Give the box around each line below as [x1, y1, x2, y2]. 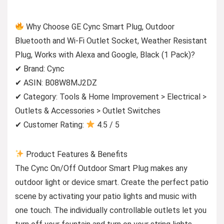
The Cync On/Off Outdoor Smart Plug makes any [15, 163, 187, 173]
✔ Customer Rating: [15, 119, 86, 129]
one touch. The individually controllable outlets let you [15, 205, 206, 215]
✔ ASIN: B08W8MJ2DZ [15, 77, 97, 87]
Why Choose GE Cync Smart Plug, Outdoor [24, 21, 175, 31]
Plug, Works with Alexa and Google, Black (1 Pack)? [15, 49, 195, 59]
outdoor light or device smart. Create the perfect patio [15, 177, 208, 187]
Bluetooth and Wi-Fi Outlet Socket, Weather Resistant [15, 35, 207, 45]
